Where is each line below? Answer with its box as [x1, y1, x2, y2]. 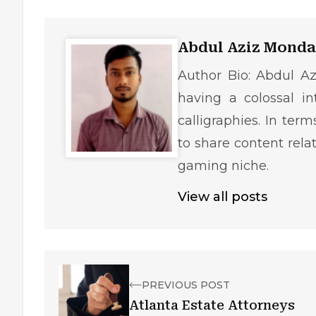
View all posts [178, 189, 268, 205]
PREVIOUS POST [142, 279, 230, 291]
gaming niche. [178, 158, 269, 174]
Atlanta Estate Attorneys [129, 298, 295, 312]
